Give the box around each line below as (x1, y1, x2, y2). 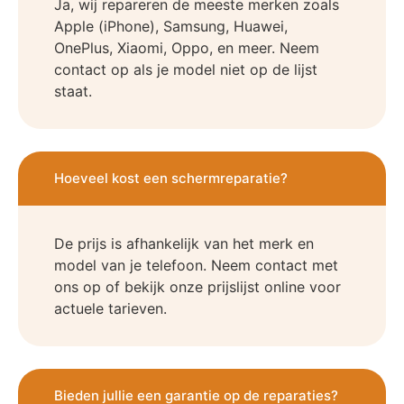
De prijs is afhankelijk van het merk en (54, 234, 314, 253)
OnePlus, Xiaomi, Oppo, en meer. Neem (54, 39, 319, 58)
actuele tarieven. (54, 299, 167, 318)
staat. (54, 82, 92, 101)
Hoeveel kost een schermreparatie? (54, 170, 288, 188)
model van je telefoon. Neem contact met (54, 256, 338, 275)
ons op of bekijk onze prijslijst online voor (54, 278, 341, 297)
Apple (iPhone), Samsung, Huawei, (54, 17, 288, 36)
